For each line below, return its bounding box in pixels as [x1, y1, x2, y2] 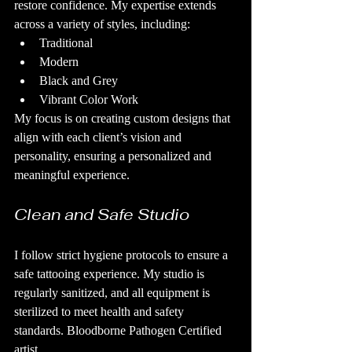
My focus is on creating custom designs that [14, 112, 233, 125]
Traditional [39, 36, 93, 49]
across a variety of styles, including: [14, 17, 190, 31]
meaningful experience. [14, 168, 130, 181]
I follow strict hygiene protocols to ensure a [14, 248, 231, 262]
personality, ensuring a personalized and [14, 149, 214, 163]
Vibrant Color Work [39, 93, 138, 106]
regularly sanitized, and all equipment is [14, 286, 213, 299]
